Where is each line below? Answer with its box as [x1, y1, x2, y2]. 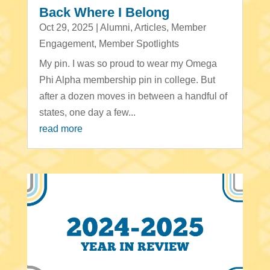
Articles [134, 22, 166, 33]
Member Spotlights [98, 39, 179, 49]
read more [39, 124, 83, 134]
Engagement [39, 39, 94, 49]
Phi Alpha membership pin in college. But [39, 75, 215, 86]
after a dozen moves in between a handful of [39, 91, 227, 102]
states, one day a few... [39, 107, 136, 118]
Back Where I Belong [39, 5, 169, 20]
